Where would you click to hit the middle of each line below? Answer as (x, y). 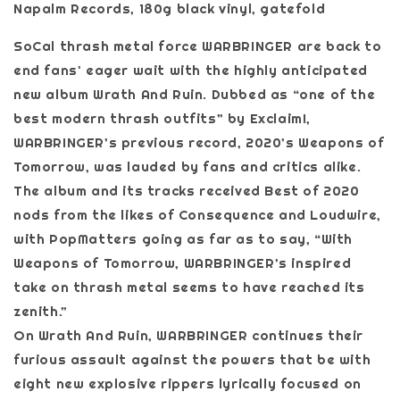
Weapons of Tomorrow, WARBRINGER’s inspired (183, 262)
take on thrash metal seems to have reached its (189, 287)
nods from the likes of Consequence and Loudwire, (197, 214)
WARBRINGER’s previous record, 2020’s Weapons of (199, 142)
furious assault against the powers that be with (192, 359)
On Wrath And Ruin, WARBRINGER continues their (189, 335)
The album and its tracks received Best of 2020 (187, 190)
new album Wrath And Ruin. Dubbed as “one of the (195, 94)
